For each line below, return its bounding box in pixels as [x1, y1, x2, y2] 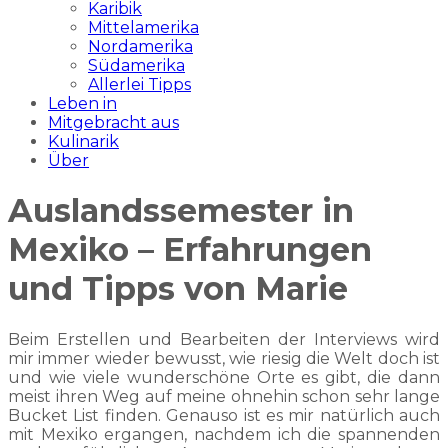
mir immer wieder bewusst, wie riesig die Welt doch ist [8, 348, 440, 368]
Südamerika [88, 56, 185, 75]
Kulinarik [48, 132, 119, 151]
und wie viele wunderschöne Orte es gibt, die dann [8, 367, 440, 387]
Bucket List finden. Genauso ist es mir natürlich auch [8, 405, 440, 425]
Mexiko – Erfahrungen [8, 230, 372, 270]
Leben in [48, 94, 117, 113]
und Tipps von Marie [8, 269, 348, 309]
